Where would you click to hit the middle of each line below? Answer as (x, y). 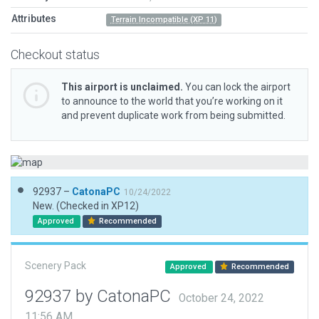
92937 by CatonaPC (100, 296)
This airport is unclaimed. (122, 87)
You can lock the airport (237, 87)
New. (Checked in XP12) (86, 206)
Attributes (34, 19)
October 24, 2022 (221, 298)
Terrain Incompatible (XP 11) (164, 20)
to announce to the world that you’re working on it (172, 101)
